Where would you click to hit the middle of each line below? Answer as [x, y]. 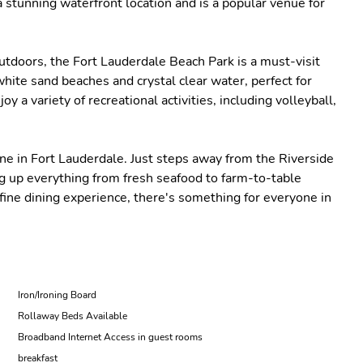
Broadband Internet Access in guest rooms [110, 337]
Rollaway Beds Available [73, 316]
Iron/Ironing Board [57, 295]
